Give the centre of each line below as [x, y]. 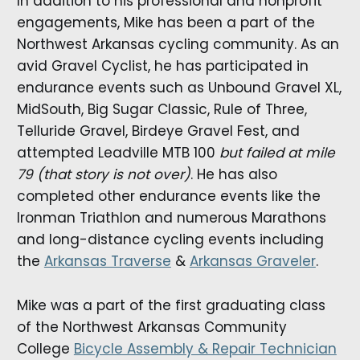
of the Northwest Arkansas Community [151, 327]
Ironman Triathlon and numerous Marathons [171, 218]
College [45, 348]
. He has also [233, 175]
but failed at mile [277, 153]
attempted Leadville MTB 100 [118, 153]
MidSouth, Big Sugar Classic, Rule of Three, [162, 110]
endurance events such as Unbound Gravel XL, [179, 88]
